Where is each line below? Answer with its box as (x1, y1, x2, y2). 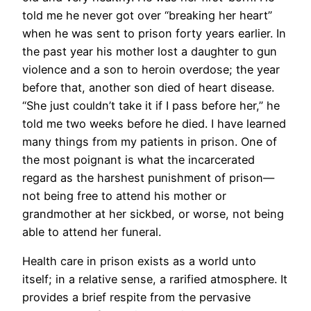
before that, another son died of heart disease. (22, 80, 274, 94)
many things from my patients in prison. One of (22, 134, 277, 149)
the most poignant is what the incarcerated (22, 152, 255, 167)
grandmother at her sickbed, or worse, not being (22, 206, 284, 221)
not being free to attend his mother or (22, 188, 226, 203)
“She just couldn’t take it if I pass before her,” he (22, 98, 280, 112)
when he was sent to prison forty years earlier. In (22, 26, 286, 40)
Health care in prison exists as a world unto (22, 253, 256, 268)
